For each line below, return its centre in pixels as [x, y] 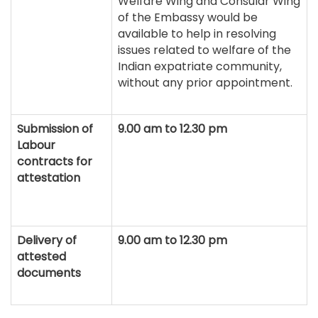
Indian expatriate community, [200, 66]
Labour [36, 145]
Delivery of [47, 240]
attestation [49, 178]
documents [49, 273]
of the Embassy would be [188, 17]
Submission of [55, 129]
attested [42, 257]
